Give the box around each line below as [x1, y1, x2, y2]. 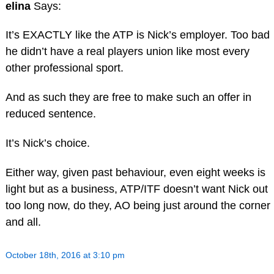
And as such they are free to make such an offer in [5, 91, 251, 104]
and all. [5, 215, 41, 228]
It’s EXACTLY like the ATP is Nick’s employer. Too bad [5, 29, 270, 42]
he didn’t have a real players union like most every [5, 45, 250, 58]
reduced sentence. [5, 108, 96, 120]
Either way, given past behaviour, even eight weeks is [5, 166, 265, 179]
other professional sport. [5, 62, 124, 75]
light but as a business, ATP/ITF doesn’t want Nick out [5, 182, 268, 195]
